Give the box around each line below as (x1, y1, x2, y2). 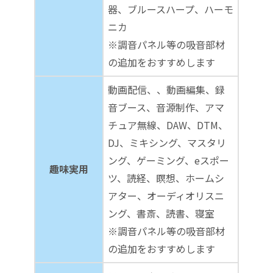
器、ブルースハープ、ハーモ (108, 1, 233, 16)
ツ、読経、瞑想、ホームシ (108, 170, 224, 185)
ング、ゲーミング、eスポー (108, 152, 229, 168)
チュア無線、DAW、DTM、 (108, 117, 228, 132)
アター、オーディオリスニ (108, 188, 224, 203)
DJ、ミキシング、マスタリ (108, 135, 226, 150)
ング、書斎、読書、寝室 (108, 205, 214, 221)
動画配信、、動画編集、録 (108, 82, 225, 97)
